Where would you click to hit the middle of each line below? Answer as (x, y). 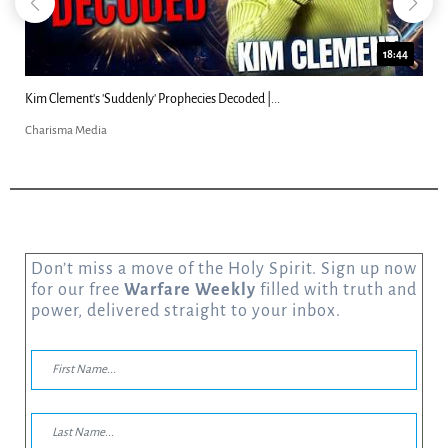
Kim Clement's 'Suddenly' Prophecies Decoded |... (152, 98)
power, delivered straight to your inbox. (185, 310)
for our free (77, 289)
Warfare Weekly (189, 289)
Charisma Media (65, 130)
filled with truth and (336, 289)
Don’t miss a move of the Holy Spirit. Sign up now (223, 268)
